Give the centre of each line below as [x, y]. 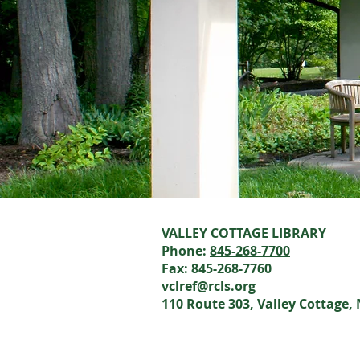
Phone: [186, 251]
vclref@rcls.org [209, 286]
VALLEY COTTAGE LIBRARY [244, 233]
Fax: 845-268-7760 [217, 268]
